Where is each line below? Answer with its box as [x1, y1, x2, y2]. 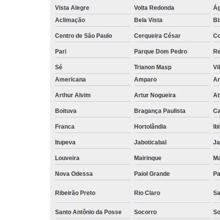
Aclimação [55, 16, 85, 24]
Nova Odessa [55, 170, 93, 177]
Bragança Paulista [134, 107, 186, 114]
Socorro [134, 208, 157, 216]
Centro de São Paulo [55, 32, 112, 39]
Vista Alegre [55, 4, 89, 11]
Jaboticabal [134, 138, 166, 146]
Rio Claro [134, 189, 160, 196]
